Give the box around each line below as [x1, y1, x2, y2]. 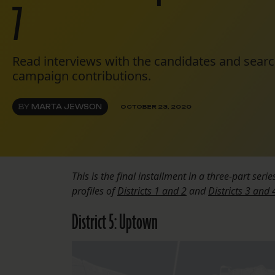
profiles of [72, 184, 117, 198]
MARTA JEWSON [31, 102, 102, 111]
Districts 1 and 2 [117, 184, 187, 198]
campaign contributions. [12, 67, 151, 84]
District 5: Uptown [72, 207, 158, 238]
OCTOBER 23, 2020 [120, 103, 192, 110]
